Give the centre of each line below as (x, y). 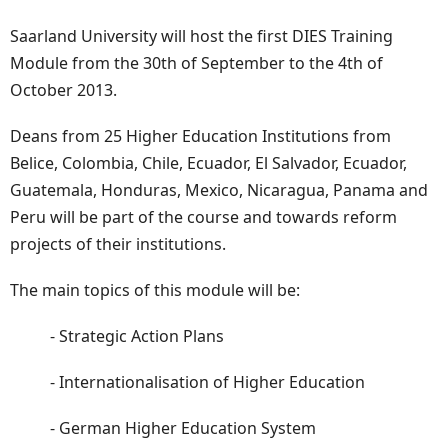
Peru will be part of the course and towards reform (203, 216)
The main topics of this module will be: (157, 289)
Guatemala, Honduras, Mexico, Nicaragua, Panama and (219, 189)
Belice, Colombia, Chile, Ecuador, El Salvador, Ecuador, (208, 162)
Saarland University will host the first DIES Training (201, 35)
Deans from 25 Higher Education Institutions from (200, 135)
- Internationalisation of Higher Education (207, 382)
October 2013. (65, 89)
